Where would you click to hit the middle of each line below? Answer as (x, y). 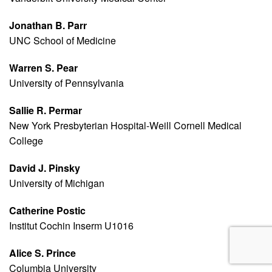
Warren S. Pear (43, 68)
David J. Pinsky (45, 168)
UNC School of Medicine (63, 41)
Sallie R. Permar (46, 110)
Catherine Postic (47, 211)
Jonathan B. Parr (48, 25)
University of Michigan (57, 183)
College (26, 141)
